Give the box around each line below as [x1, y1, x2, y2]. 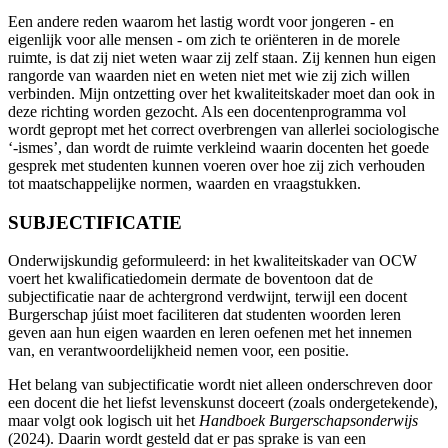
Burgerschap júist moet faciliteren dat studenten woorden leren [8, 306, 401, 324]
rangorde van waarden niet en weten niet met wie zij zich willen [8, 66, 410, 84]
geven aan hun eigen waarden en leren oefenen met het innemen [8, 324, 412, 342]
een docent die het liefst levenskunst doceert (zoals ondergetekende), [8, 394, 438, 412]
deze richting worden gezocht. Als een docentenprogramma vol [8, 102, 406, 120]
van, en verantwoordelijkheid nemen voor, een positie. [8, 342, 349, 360]
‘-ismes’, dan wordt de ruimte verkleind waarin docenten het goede [8, 138, 429, 156]
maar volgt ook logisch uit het [8, 412, 199, 430]
